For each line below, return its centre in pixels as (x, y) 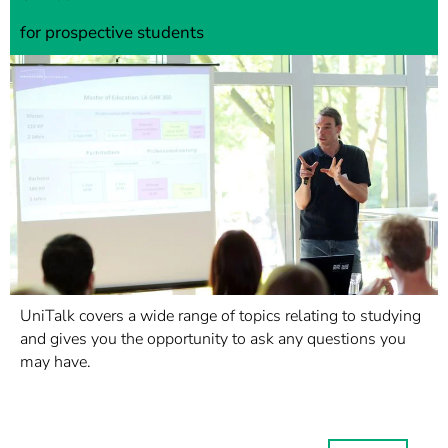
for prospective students (112, 32)
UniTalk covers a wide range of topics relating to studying (220, 316)
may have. (55, 362)
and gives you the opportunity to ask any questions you (213, 339)
